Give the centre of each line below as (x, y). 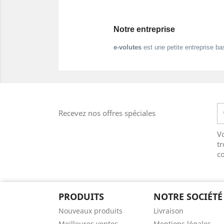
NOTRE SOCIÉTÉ (188, 197)
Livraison (168, 211)
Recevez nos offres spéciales (107, 113)
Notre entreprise (144, 29)
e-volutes (127, 47)
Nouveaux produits (90, 211)
